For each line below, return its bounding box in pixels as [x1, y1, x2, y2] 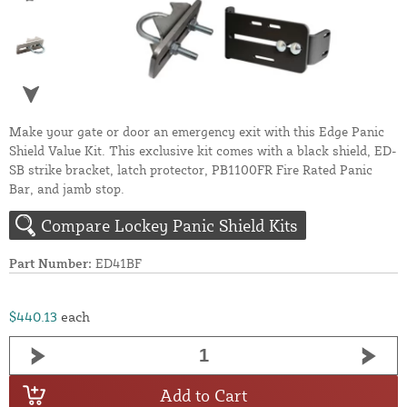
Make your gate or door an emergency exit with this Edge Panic [9, 124, 384, 140]
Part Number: [9, 255, 92, 272]
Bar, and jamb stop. [9, 181, 124, 197]
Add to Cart [160, 384, 247, 405]
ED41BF [92, 255, 142, 272]
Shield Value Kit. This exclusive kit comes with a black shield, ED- [9, 143, 396, 159]
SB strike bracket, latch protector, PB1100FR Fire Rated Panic [9, 162, 372, 178]
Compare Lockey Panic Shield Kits [41, 215, 297, 236]
